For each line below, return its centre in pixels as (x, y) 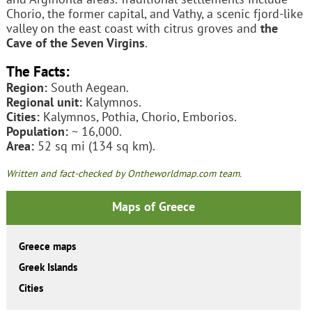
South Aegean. (88, 87)
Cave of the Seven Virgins (75, 42)
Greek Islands (48, 267)
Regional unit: (44, 102)
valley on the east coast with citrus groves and (133, 28)
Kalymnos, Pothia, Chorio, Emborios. (138, 116)
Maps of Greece (153, 207)
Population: (37, 131)
